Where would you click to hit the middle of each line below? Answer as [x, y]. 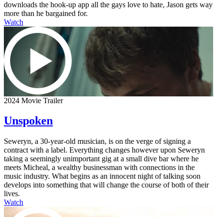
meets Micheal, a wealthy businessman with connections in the [99, 168]
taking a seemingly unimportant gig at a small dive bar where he [101, 159]
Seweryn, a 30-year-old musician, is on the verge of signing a [97, 141]
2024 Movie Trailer [33, 100]
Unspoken [28, 121]
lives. [12, 194]
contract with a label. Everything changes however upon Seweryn [104, 150]
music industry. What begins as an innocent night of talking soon [102, 176]
